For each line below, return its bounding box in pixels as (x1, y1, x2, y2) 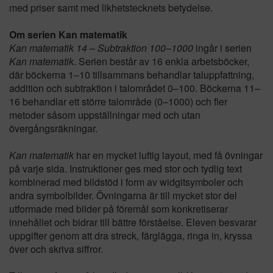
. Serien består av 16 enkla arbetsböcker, (74, 54, 249, 68)
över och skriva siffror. (9, 241, 103, 256)
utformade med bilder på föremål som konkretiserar (9, 201, 228, 216)
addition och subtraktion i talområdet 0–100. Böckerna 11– (9, 80, 260, 95)
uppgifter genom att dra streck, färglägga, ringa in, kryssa (9, 228, 252, 243)
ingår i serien (193, 40, 252, 55)
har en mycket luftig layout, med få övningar (74, 147, 263, 162)
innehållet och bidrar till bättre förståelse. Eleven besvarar (9, 214, 257, 229)
